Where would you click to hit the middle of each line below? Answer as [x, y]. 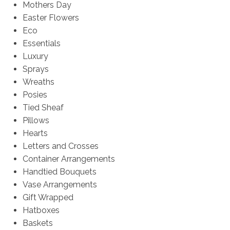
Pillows [36, 121]
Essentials [42, 44]
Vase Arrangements [60, 185]
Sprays [36, 69]
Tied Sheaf [43, 108]
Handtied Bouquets [60, 172]
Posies [35, 95]
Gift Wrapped [48, 198]
